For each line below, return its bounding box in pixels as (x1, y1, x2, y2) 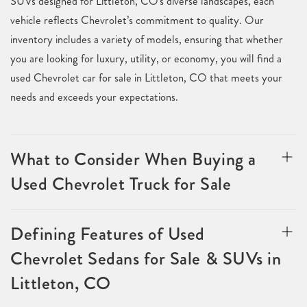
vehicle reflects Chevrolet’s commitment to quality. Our (10, 12, 264, 28)
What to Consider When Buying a (10, 147, 256, 172)
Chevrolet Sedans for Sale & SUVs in (10, 246, 282, 271)
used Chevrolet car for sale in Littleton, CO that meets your (10, 70, 282, 86)
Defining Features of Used (10, 221, 206, 247)
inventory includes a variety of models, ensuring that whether (10, 32, 283, 47)
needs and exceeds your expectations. (10, 89, 178, 105)
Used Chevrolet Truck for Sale (10, 171, 232, 197)
